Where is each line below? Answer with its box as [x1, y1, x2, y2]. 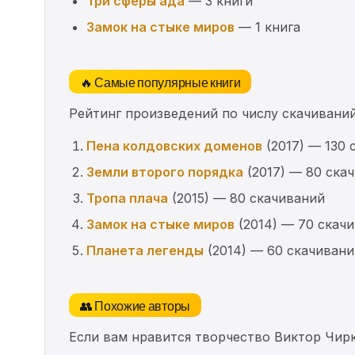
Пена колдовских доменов [86, 137, 262, 154]
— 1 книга [235, 18, 300, 35]
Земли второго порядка [86, 163, 243, 180]
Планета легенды [86, 242, 204, 258]
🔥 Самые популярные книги [80, 71, 241, 91]
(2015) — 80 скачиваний [168, 189, 325, 206]
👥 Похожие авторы [80, 295, 190, 315]
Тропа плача [86, 189, 168, 206]
